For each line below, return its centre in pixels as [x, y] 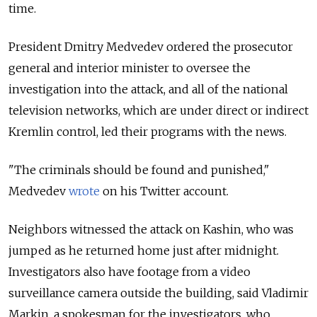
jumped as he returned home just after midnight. [144, 251]
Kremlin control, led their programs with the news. [148, 132]
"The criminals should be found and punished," [139, 170]
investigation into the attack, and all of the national [148, 90]
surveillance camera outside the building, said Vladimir [158, 293]
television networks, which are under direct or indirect [158, 111]
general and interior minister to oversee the [129, 68]
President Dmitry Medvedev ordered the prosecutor [151, 47]
